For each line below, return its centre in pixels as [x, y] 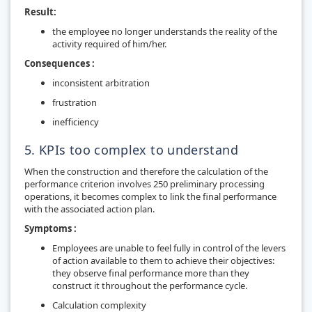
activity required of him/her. [109, 44]
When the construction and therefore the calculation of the [146, 171]
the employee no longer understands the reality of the [165, 31]
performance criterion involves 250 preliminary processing [145, 184]
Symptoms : [50, 228]
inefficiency [76, 122]
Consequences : [60, 63]
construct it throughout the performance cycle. [150, 285]
